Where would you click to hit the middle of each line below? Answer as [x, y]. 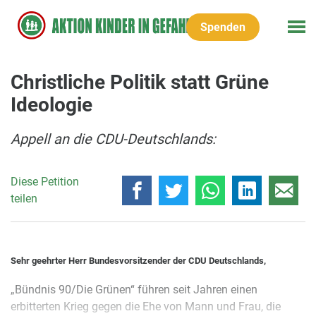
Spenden [223, 27]
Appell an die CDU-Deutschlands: [113, 139]
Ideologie [51, 105]
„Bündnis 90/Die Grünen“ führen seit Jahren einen [134, 289]
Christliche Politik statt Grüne [140, 82]
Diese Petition [45, 181]
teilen [24, 198]
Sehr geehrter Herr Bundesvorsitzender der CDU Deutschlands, [138, 260]
